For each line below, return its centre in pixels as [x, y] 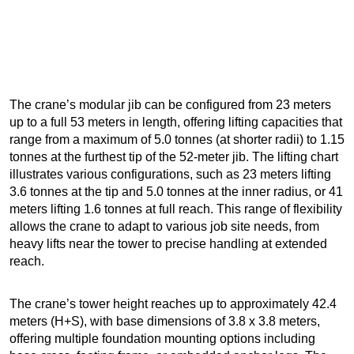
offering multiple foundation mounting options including [162, 339]
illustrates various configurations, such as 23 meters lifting [170, 175]
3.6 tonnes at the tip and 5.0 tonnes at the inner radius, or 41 [176, 192]
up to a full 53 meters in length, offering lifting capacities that [176, 122]
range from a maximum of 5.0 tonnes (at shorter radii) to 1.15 [177, 140]
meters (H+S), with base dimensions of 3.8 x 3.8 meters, [165, 322]
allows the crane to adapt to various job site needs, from [164, 227]
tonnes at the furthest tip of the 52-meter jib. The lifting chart [174, 157]
